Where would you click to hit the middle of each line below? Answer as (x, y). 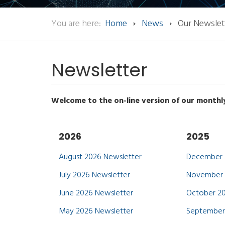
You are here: (78, 24)
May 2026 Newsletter (96, 211)
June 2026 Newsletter (96, 193)
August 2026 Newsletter (100, 157)
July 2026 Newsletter (94, 175)
